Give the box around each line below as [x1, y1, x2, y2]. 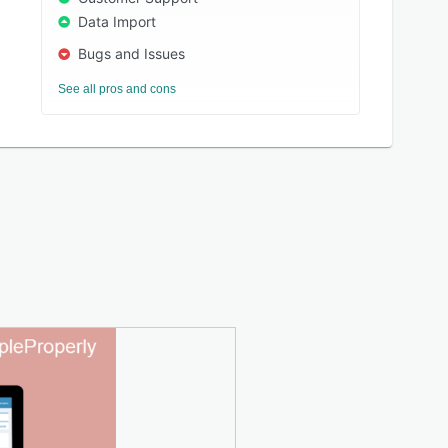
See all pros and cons [58, 82, 177, 96]
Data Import [78, 13, 157, 30]
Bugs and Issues [78, 45, 186, 62]
